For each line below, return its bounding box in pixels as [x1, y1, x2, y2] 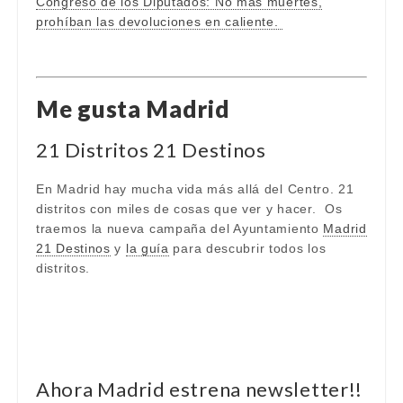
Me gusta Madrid [36, 94, 230, 123]
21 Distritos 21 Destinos [36, 138, 266, 162]
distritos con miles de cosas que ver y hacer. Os [36, 201, 343, 216]
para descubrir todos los [168, 241, 327, 255]
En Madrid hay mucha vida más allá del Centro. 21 [36, 182, 354, 196]
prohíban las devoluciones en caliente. [36, 14, 283, 29]
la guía [125, 241, 169, 255]
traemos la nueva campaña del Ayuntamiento [36, 221, 324, 236]
